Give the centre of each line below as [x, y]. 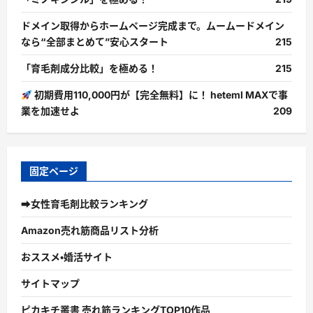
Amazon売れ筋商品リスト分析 [90, 231]
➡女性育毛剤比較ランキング [85, 204]
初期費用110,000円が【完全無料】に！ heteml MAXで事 [160, 95]
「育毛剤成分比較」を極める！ [89, 68]
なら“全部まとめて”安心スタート [95, 42]
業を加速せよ [50, 111]
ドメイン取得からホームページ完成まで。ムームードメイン [153, 26]
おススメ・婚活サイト [67, 257]
